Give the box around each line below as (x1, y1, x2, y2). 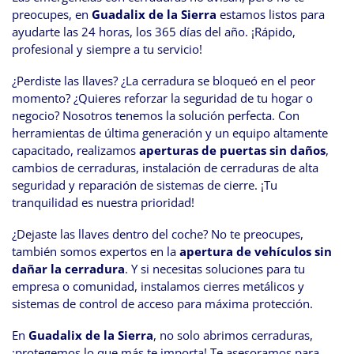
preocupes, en (12, 6, 92, 23)
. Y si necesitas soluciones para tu (125, 261, 305, 277)
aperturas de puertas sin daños (139, 142, 326, 159)
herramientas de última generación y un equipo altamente (12, 125, 328, 141)
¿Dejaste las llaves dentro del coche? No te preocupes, (12, 226, 303, 243)
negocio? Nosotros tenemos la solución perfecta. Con (12, 107, 299, 124)
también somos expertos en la (12, 243, 179, 260)
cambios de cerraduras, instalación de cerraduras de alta (12, 160, 318, 176)
